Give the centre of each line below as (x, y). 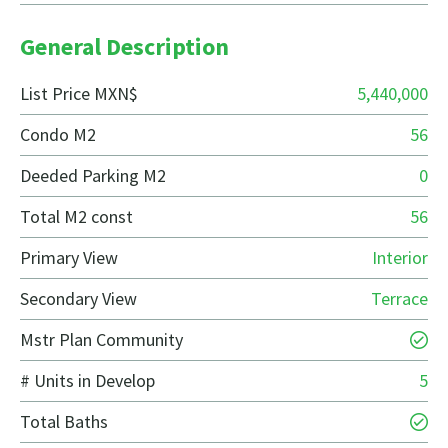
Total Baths (64, 422)
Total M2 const (76, 217)
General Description (124, 47)
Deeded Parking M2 (93, 176)
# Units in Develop (87, 381)
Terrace (399, 299)
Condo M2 (58, 135)
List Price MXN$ (79, 94)
